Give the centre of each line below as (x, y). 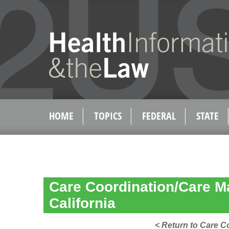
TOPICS (108, 116)
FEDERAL (159, 116)
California (82, 203)
